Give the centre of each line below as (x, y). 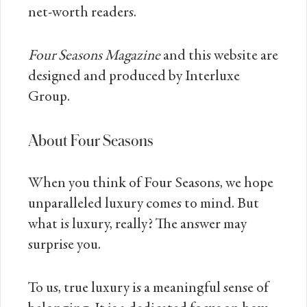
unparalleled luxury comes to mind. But (144, 205)
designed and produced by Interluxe (134, 77)
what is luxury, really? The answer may (137, 225)
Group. (49, 98)
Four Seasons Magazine (94, 57)
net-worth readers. (82, 13)
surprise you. (64, 246)
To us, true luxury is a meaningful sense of (148, 289)
